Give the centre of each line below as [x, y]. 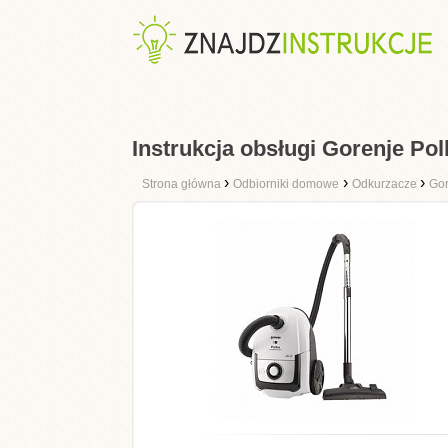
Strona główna [183, 184]
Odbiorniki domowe [286, 184]
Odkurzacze [386, 184]
